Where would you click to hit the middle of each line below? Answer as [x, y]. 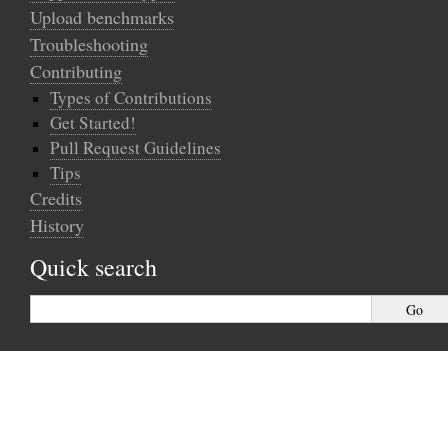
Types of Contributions [131, 97]
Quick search [93, 267]
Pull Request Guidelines [135, 147]
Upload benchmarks [102, 17]
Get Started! [93, 122]
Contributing [76, 71]
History [57, 225]
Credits [56, 198]
